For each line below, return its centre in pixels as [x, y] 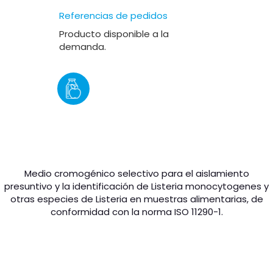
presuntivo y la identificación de [78, 186]
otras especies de [53, 199]
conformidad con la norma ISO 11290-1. [136, 212]
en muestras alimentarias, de [195, 199]
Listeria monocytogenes [206, 186]
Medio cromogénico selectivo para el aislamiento [136, 174]
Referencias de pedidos [113, 16]
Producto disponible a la [114, 34]
